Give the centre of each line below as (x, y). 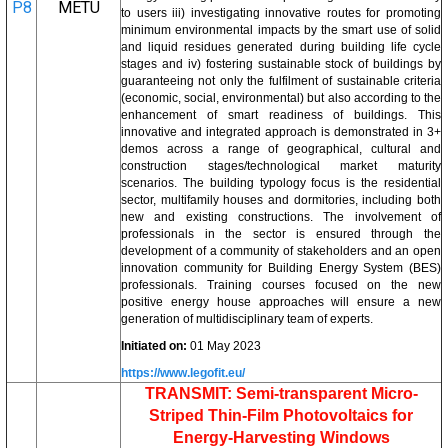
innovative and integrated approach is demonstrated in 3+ (281, 132)
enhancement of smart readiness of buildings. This (281, 115)
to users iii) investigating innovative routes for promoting (281, 13)
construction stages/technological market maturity (281, 166)
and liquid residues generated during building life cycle (281, 47)
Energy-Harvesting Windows (281, 437)
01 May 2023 (224, 346)
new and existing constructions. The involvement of (281, 217)
